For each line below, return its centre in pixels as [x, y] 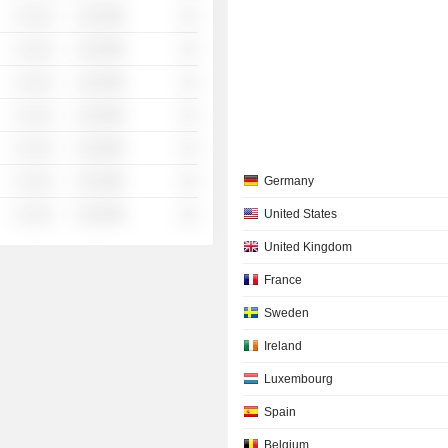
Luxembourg [299, 379]
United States [301, 214]
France [283, 280]
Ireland [283, 346]
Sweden [287, 313]
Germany [289, 181]
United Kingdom [308, 247]
